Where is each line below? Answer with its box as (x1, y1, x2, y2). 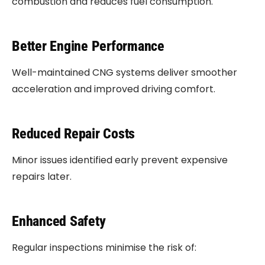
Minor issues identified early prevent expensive (12, 153, 228, 167)
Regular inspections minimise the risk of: (12, 241, 196, 254)
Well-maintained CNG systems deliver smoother (12, 66, 237, 79)
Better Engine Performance (12, 38, 164, 54)
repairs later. (12, 170, 72, 183)
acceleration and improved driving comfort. (12, 82, 215, 96)
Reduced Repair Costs (12, 125, 135, 142)
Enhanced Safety (12, 213, 106, 230)
